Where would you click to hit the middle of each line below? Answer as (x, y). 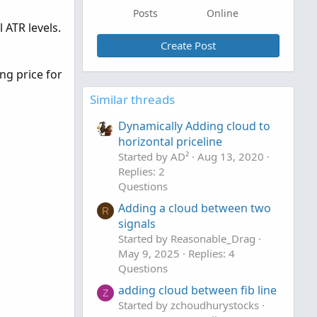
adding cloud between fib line (197, 290)
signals (137, 224)
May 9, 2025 (149, 254)
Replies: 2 (142, 172)
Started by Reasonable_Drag (187, 239)
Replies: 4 (212, 254)
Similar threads (132, 99)
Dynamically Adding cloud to (194, 126)
